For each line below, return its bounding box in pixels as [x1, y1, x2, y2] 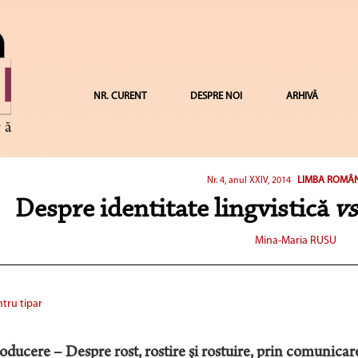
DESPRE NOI [189, 91, 242, 101]
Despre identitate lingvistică [15, 196, 335, 224]
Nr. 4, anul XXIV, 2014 [207, 175, 294, 185]
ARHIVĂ [285, 91, 318, 101]
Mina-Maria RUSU [255, 234, 337, 247]
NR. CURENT [93, 91, 146, 101]
